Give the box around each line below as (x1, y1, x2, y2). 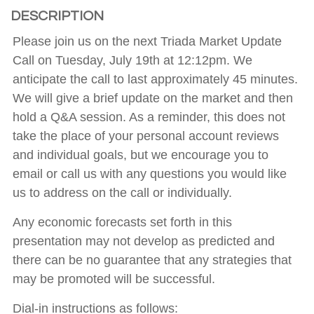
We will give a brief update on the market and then (13, 91, 293, 106)
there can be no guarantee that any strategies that (13, 253, 292, 268)
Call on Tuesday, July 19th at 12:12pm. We (13, 53, 252, 68)
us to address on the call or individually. (13, 186, 232, 200)
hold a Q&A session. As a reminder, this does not (13, 110, 285, 125)
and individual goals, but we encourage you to (13, 148, 268, 163)
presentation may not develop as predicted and (13, 234, 275, 249)
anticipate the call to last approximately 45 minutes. (13, 72, 298, 87)
